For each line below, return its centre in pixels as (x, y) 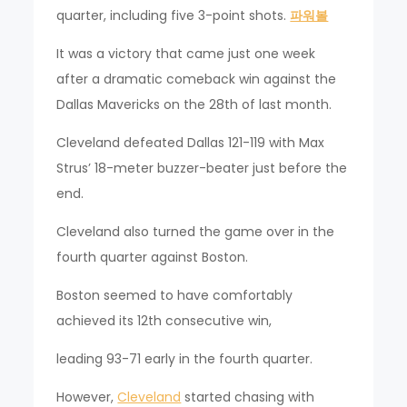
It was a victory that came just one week (186, 54)
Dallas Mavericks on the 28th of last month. (194, 104)
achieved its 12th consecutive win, (164, 321)
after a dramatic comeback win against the (197, 79)
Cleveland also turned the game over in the (196, 232)
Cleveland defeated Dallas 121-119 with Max (191, 143)
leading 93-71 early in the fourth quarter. (185, 359)
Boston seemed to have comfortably (175, 295)
